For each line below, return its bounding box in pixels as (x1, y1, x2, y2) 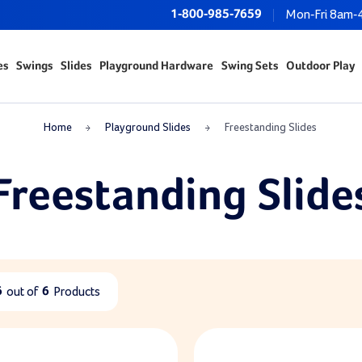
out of (6, 285, 38, 298)
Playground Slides (105, 122, 192, 133)
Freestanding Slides (224, 122, 317, 133)
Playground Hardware (99, 60, 213, 72)
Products (53, 285, 100, 298)
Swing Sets (221, 60, 278, 72)
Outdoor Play (285, 60, 355, 72)
